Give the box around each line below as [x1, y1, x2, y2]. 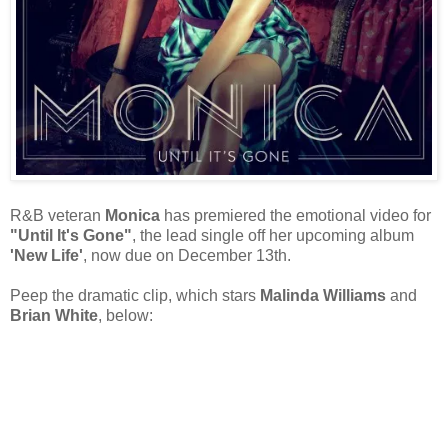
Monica [105, 207, 160, 225]
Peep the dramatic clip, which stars [10, 287, 260, 305]
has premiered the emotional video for [160, 207, 431, 225]
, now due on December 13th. [83, 247, 291, 265]
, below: [98, 307, 153, 325]
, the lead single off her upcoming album [132, 227, 414, 245]
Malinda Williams [260, 287, 386, 305]
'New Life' [10, 247, 83, 265]
